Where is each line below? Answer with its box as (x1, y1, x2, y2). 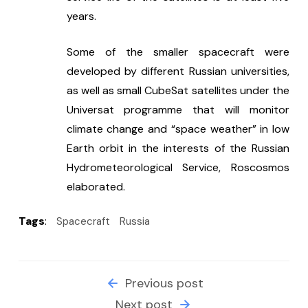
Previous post (122, 275, 203, 292)
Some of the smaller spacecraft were (66, 45, 289, 60)
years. (66, 9, 96, 24)
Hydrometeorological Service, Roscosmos (66, 160, 289, 175)
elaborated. (66, 179, 125, 195)
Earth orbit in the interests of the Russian (66, 141, 289, 156)
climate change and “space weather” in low (66, 122, 289, 137)
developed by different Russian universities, (66, 64, 289, 79)
